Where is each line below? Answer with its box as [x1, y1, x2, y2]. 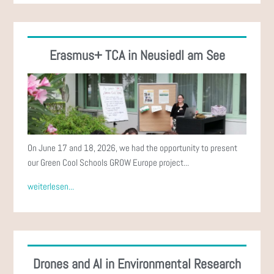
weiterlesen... [28, 180, 75, 192]
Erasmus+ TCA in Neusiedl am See [49, 46, 225, 64]
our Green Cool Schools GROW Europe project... [28, 156, 190, 168]
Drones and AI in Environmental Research [33, 254, 241, 272]
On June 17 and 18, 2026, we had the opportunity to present [28, 141, 238, 154]
